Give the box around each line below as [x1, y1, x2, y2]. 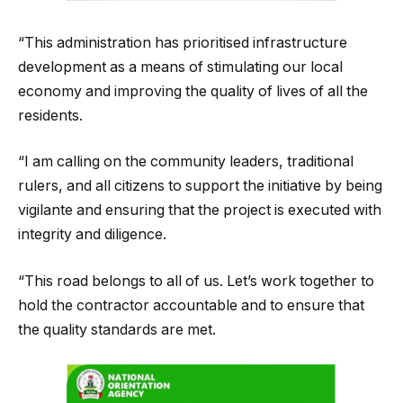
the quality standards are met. [18, 320, 216, 338]
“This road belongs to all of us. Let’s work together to [18, 272, 374, 290]
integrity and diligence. [18, 226, 166, 244]
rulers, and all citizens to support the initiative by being [18, 177, 382, 195]
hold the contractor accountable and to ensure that [18, 296, 364, 314]
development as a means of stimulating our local [18, 58, 343, 76]
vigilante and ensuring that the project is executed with [18, 201, 381, 219]
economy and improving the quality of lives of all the [18, 82, 368, 100]
